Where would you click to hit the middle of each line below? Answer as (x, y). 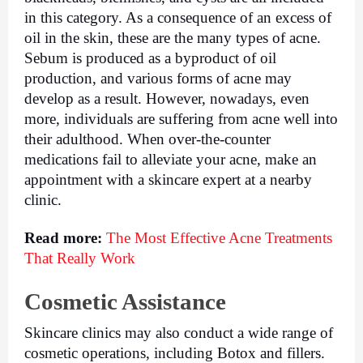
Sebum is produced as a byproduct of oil (150, 58)
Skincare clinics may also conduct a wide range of (179, 332)
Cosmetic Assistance (125, 302)
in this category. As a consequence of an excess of (178, 17)
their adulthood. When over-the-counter (147, 139)
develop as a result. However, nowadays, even (167, 98)
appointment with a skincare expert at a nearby (168, 179)
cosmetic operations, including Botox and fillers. (175, 352)
